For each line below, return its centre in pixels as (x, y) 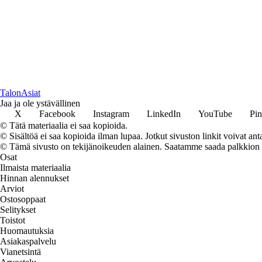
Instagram (111, 113)
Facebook (57, 113)
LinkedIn (164, 113)
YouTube (215, 113)
